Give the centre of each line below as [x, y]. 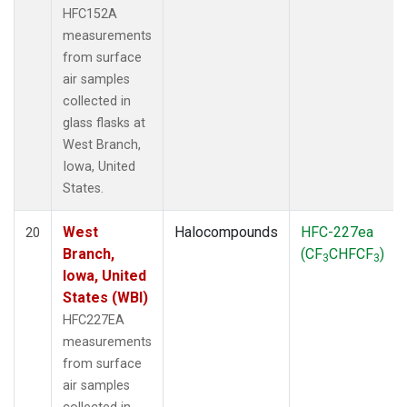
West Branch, [102, 144]
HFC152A [90, 14]
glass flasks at [104, 123]
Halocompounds [226, 232]
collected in [97, 101]
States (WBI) [105, 297]
